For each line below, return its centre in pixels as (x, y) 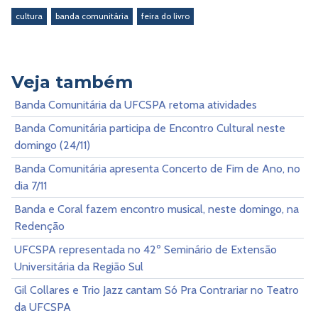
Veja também (72, 82)
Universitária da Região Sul (79, 266)
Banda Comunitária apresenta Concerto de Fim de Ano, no (157, 168)
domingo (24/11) (52, 145)
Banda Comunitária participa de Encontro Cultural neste (150, 128)
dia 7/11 (31, 185)
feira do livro (165, 16)
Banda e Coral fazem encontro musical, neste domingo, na (157, 209)
